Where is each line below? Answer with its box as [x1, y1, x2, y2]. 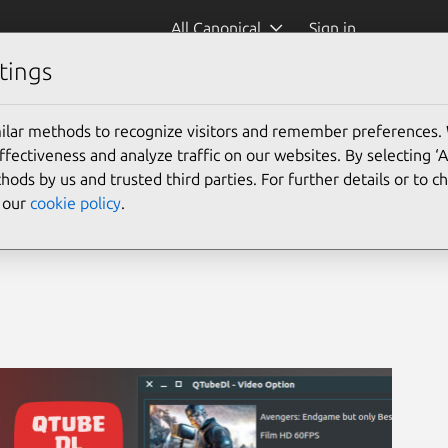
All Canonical [170, 19, 261, 37]
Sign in [308, 19, 360, 37]
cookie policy [30, 193, 121, 212]
